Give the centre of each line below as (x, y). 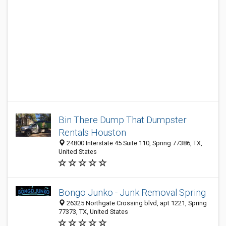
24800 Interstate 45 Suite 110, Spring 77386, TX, (134, 143)
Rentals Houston (92, 132)
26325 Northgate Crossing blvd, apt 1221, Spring (136, 203)
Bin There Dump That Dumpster (123, 120)
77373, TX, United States (93, 212)
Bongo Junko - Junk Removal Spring (132, 192)
